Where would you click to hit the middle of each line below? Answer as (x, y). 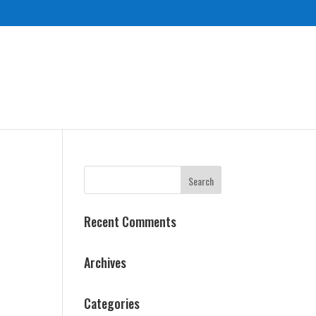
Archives (105, 262)
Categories (112, 303)
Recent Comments (130, 221)
